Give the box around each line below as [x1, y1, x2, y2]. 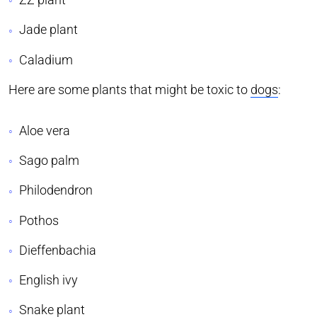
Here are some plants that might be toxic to [8, 81, 250, 97]
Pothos [19, 212, 59, 228]
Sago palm [19, 153, 79, 168]
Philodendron [19, 183, 93, 198]
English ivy [19, 272, 78, 288]
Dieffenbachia [19, 242, 96, 258]
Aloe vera [19, 122, 70, 138]
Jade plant [19, 22, 78, 38]
